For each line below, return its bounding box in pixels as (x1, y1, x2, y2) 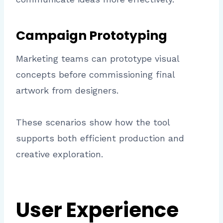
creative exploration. (16, 149, 103, 160)
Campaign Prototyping (16, 26, 167, 44)
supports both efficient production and (16, 133, 184, 144)
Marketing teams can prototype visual (16, 53, 179, 64)
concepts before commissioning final (16, 69, 175, 80)
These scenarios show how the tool (16, 117, 170, 128)
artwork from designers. (16, 85, 118, 96)
